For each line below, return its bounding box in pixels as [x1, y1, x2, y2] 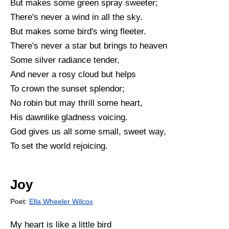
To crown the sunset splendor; [10, 83, 125, 94]
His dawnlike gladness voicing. [10, 112, 128, 122]
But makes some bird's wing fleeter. [10, 26, 146, 36]
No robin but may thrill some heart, [10, 98, 143, 108]
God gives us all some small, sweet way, [10, 126, 166, 136]
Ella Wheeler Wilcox [29, 197, 93, 205]
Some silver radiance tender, [10, 55, 120, 65]
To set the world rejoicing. [10, 141, 108, 151]
